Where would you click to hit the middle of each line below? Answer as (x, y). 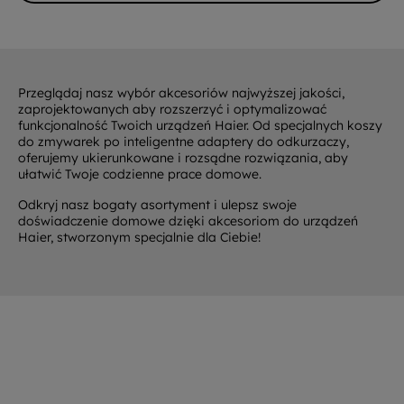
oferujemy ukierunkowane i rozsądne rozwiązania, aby (183, 158)
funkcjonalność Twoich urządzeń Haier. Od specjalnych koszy (200, 125)
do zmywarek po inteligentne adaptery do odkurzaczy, (184, 142)
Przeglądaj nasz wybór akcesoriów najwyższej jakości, (181, 93)
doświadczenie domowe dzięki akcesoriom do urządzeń (188, 221)
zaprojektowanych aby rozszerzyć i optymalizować (172, 109)
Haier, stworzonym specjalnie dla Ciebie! (139, 237)
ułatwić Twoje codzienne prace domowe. (140, 174)
